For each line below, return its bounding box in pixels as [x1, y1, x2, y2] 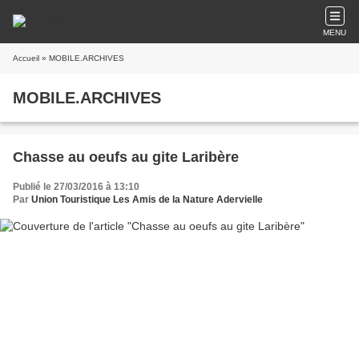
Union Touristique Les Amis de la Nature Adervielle [31, 194, 263, 205]
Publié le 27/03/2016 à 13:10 [13, 181, 139, 192]
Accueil [13, 54, 39, 63]
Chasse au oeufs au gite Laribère [13, 149, 239, 165]
